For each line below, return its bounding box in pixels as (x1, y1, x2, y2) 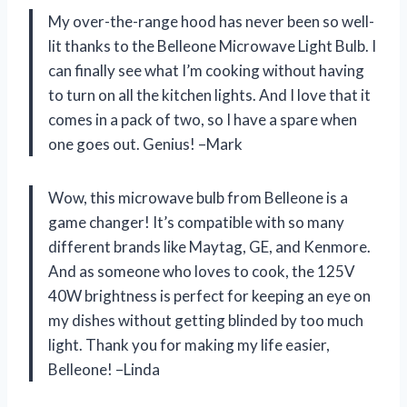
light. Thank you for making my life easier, (48, 334, 330, 354)
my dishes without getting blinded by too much (48, 310, 363, 330)
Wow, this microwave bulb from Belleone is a (48, 187, 348, 207)
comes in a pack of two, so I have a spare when (48, 109, 357, 129)
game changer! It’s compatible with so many (48, 212, 344, 232)
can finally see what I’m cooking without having (48, 60, 364, 80)
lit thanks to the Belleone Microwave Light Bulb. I (48, 35, 376, 55)
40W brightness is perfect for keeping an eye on (48, 285, 371, 305)
